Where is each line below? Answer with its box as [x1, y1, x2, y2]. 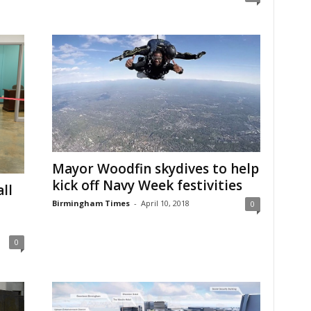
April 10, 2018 [140, 198, 190, 209]
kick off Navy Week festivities [51, 176, 246, 195]
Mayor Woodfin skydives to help [51, 160, 259, 178]
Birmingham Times [51, 198, 130, 209]
